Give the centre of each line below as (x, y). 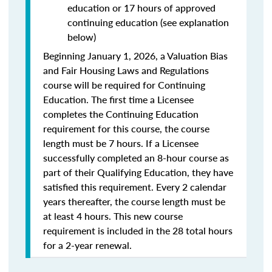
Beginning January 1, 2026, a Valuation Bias (135, 56)
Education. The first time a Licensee (118, 99)
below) (82, 37)
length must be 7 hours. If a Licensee (121, 143)
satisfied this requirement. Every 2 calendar (135, 187)
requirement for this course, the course (126, 128)
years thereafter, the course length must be (134, 201)
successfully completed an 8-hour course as (136, 158)
